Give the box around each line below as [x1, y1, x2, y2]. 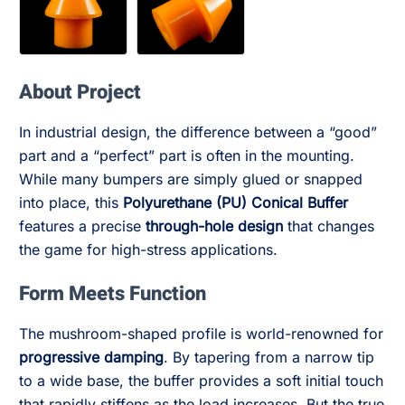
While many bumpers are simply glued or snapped [19, 170, 363, 188]
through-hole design [146, 217, 283, 235]
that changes [283, 217, 374, 235]
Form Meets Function [19, 279, 206, 308]
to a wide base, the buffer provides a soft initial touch [19, 372, 383, 390]
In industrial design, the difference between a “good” [19, 123, 377, 141]
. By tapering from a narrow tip [164, 348, 374, 366]
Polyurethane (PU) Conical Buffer [123, 193, 348, 212]
